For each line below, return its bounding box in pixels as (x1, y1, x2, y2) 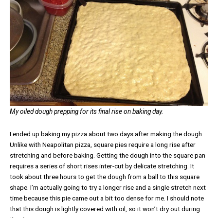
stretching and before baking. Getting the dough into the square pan (10, 151, 205, 159)
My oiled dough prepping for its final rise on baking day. (10, 107, 163, 115)
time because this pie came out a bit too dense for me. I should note (10, 194, 204, 202)
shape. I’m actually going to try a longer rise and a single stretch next (10, 183, 206, 191)
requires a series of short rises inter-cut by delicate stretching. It (10, 162, 194, 170)
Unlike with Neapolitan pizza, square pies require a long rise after (10, 140, 196, 148)
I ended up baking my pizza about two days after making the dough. (10, 129, 203, 138)
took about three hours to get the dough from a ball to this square (10, 172, 200, 181)
